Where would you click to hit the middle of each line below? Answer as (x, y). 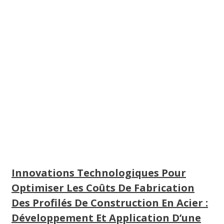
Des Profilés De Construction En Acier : (110, 202)
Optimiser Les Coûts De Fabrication (103, 187)
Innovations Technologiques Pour (99, 172)
